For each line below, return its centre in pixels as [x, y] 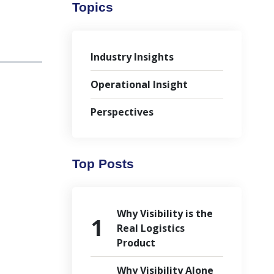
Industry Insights [132, 57]
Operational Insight [139, 84]
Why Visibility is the [165, 213]
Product [136, 243]
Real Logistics [150, 228]
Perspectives [122, 112]
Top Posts [103, 164]
